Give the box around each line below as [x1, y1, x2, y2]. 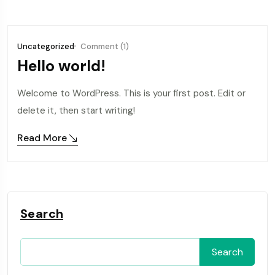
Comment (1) [80, 41, 129, 52]
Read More [17, 131, 67, 144]
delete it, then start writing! [17, 104, 135, 117]
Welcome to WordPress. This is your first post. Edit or [17, 87, 246, 99]
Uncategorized [17, 41, 74, 52]
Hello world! [17, 56, 106, 76]
